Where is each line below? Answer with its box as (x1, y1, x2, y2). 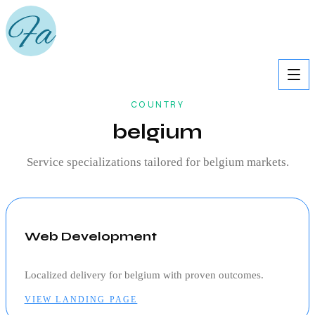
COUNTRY (130, 98, 185, 110)
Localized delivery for (24, 269, 124, 281)
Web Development (24, 229, 157, 244)
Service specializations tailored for (26, 155, 203, 169)
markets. (243, 155, 289, 169)
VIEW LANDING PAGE (24, 294, 138, 304)
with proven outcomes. (160, 269, 264, 281)
